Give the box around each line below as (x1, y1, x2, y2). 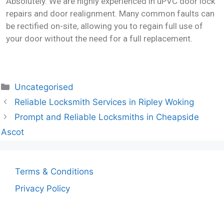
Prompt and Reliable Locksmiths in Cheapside (14, 112, 199, 122)
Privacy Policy (15, 183, 70, 193)
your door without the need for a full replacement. (6, 33, 192, 43)
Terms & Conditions (15, 166, 93, 176)
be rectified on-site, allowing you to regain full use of (6, 20, 203, 31)
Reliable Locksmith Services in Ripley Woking (14, 97, 194, 107)
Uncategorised (14, 82, 74, 92)
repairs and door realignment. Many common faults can (6, 8, 214, 18)
